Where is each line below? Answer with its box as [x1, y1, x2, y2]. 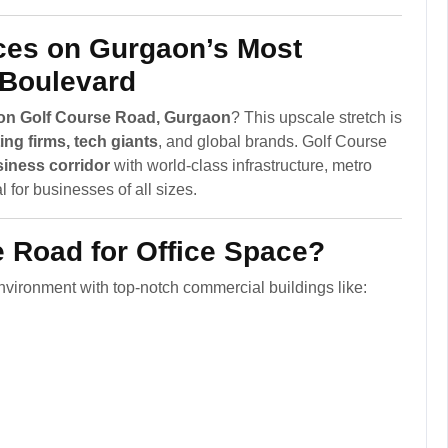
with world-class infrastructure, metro [110, 156, 372, 174]
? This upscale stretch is [231, 108, 402, 126]
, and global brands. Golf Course [158, 132, 387, 150]
